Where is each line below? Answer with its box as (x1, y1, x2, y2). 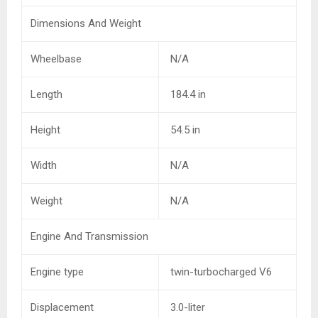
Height (31, 124, 60, 137)
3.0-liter (168, 301, 205, 314)
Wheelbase (31, 53, 82, 66)
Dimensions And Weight (31, 17, 141, 31)
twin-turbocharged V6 (168, 265, 272, 279)
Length (31, 88, 62, 102)
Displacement (31, 301, 94, 314)
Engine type (31, 265, 84, 279)
